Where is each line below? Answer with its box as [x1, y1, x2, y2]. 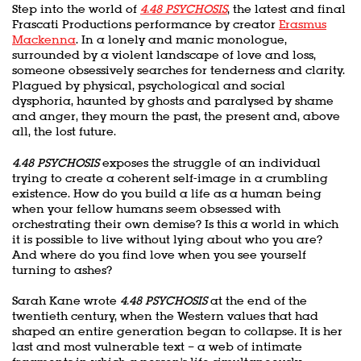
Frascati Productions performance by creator [12, 17, 279, 31]
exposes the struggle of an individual [99, 155, 321, 170]
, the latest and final [227, 2, 346, 16]
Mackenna [12, 32, 76, 47]
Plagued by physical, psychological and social [12, 78, 285, 93]
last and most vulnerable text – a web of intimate [12, 339, 302, 355]
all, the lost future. [12, 124, 119, 139]
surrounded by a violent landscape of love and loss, [12, 48, 316, 62]
